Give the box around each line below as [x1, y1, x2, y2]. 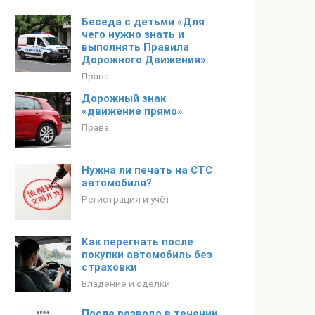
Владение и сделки [82, 278, 170, 289]
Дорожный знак [82, 92, 166, 105]
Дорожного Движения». [82, 53, 209, 66]
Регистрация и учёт [82, 193, 170, 205]
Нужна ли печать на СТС [82, 164, 212, 176]
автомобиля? [82, 176, 152, 189]
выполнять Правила [82, 41, 189, 53]
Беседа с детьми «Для [82, 15, 205, 28]
